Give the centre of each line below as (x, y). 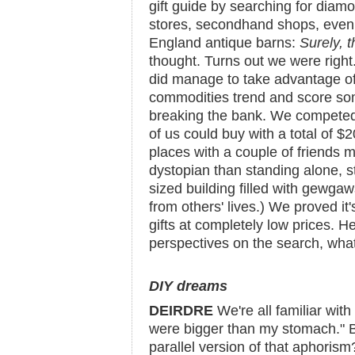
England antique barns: (224, 43)
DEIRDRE (181, 311)
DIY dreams (188, 286)
